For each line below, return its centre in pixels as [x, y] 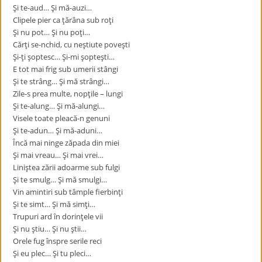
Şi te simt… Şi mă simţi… [54, 204]
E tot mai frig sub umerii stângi [66, 69]
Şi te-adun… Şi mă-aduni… [58, 130]
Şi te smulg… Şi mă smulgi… [60, 180]
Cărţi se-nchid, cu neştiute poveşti [72, 44]
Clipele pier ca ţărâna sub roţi [63, 20]
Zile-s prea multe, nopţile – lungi [68, 94]
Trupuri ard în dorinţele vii [58, 216]
